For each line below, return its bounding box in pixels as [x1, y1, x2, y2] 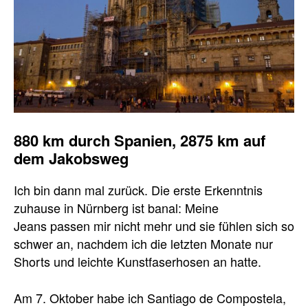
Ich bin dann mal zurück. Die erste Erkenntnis [14, 181, 263, 199]
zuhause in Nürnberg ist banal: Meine [14, 199, 219, 217]
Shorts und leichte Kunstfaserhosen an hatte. [14, 252, 261, 271]
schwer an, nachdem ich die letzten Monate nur [14, 234, 273, 253]
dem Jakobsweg [14, 147, 129, 170]
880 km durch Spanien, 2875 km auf [14, 129, 265, 152]
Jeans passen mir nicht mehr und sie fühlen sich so [14, 217, 294, 235]
